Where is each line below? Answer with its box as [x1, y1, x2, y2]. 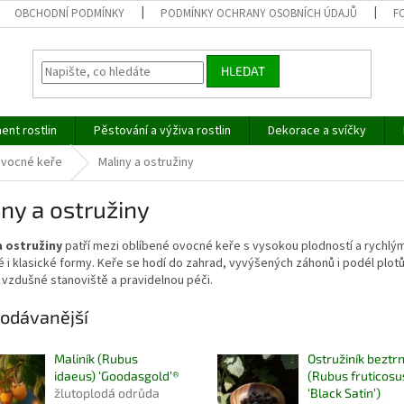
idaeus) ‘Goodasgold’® [54, 368, 179, 384]
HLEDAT [221, 63, 266, 79]
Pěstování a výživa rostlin [94, 122, 231, 140]
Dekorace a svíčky [268, 122, 366, 140]
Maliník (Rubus [54, 351, 138, 367]
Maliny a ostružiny [98, 153, 194, 171]
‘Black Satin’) [307, 385, 381, 401]
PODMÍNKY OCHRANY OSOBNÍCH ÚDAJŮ [161, 5, 358, 22]
